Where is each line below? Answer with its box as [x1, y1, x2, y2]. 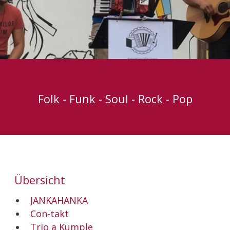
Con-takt [30, 207, 69, 220]
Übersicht [14, 172, 66, 187]
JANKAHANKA [30, 194, 88, 207]
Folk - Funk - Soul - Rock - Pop [37, 91, 193, 107]
